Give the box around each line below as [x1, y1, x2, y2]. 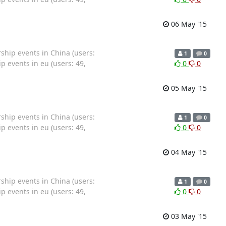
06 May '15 [168, 19, 207, 29]
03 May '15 [168, 211, 207, 221]
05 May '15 [168, 83, 207, 93]
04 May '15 [168, 147, 207, 157]
